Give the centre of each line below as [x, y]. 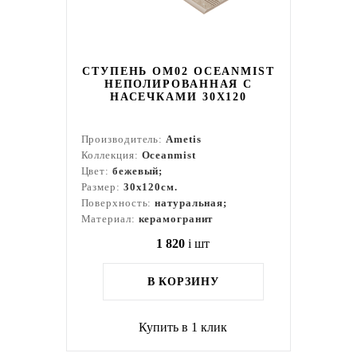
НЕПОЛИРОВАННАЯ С [178, 84]
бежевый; [138, 171]
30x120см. [150, 187]
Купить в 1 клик [183, 327]
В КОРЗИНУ [183, 282]
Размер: [102, 187]
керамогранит [176, 219]
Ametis [184, 139]
